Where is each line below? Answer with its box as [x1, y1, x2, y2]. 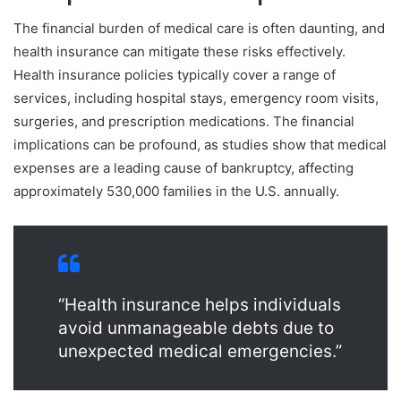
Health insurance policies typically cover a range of [13, 66, 336, 84]
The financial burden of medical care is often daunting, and [13, 20, 385, 38]
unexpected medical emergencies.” [58, 341, 342, 363]
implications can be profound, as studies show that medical [13, 136, 387, 154]
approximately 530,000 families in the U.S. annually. [13, 183, 339, 200]
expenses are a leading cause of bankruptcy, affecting [13, 159, 354, 177]
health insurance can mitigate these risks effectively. [13, 43, 346, 61]
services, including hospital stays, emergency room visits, [13, 90, 379, 107]
